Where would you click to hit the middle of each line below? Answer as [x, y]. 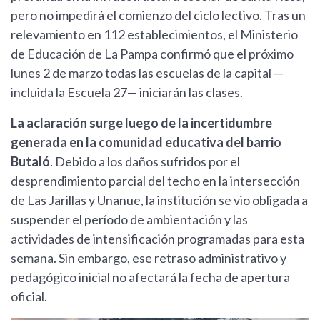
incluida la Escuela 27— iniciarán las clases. [127, 92]
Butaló [30, 162]
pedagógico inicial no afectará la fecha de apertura [150, 277]
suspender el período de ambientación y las [129, 220]
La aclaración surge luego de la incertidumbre [141, 123]
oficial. [29, 297]
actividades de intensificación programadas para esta [157, 239]
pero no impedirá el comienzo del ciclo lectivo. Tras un [158, 15]
